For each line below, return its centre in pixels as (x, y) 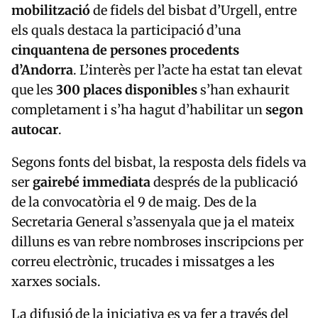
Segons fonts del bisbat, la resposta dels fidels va (159, 163)
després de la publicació (224, 182)
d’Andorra (42, 70)
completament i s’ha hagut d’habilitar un (138, 110)
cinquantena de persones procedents (125, 50)
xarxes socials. (56, 282)
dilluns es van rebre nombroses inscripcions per (158, 242)
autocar (35, 130)
